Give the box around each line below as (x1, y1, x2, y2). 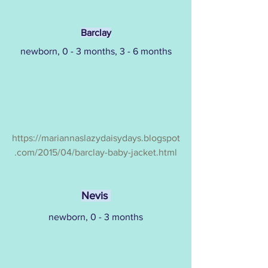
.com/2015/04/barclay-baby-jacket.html (14, 147, 177, 157)
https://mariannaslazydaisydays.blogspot (11, 132, 180, 143)
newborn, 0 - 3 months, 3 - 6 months (20, 46, 172, 57)
